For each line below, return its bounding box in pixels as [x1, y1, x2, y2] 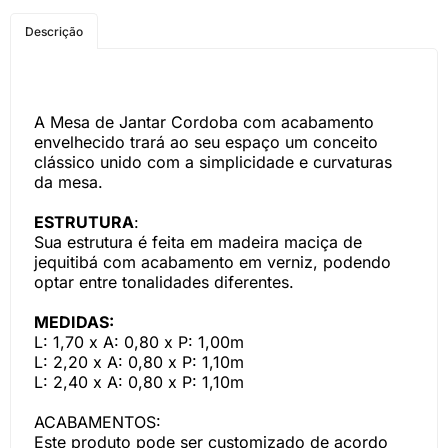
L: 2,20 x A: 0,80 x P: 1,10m [34, 352, 244, 372]
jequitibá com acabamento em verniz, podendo [34, 252, 391, 272]
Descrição [25, 24, 83, 39]
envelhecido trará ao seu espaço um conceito [34, 132, 378, 152]
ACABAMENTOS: [34, 412, 161, 432]
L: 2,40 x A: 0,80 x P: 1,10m [34, 372, 244, 392]
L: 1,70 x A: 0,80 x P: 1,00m [34, 332, 244, 352]
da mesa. [34, 172, 103, 192]
